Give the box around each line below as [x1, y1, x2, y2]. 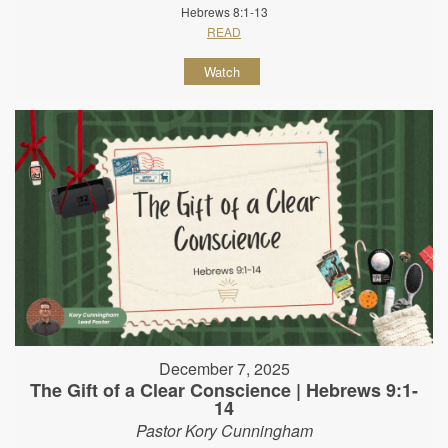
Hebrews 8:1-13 [180, 3, 268, 21]
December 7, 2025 [158, 356, 290, 380]
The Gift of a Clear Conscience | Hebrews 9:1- [30, 376, 418, 403]
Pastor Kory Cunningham [135, 418, 313, 442]
